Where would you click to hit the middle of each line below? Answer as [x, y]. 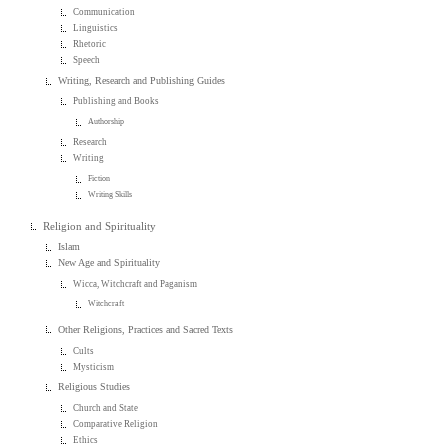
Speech [87, 59]
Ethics [86, 440]
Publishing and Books [116, 101]
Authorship [106, 121]
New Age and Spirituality [109, 262]
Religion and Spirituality [100, 225]
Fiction [99, 178]
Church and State [106, 408]
